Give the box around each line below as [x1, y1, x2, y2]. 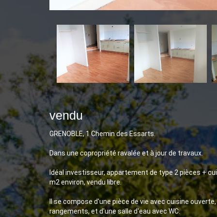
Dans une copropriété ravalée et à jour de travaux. [49, 149, 203, 157]
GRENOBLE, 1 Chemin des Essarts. [49, 130, 155, 138]
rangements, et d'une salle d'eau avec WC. [49, 207, 180, 215]
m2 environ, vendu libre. [49, 178, 122, 186]
